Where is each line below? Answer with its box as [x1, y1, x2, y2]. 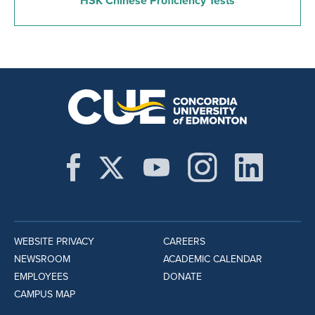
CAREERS [162, 236, 205, 248]
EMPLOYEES [14, 271, 68, 283]
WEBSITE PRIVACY [14, 236, 94, 248]
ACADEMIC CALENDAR [162, 253, 262, 266]
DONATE [162, 271, 202, 283]
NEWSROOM [14, 253, 70, 266]
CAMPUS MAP [14, 288, 75, 301]
